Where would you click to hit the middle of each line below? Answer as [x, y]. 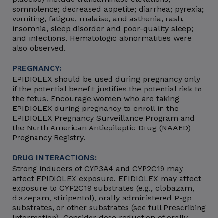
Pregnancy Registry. [49, 137]
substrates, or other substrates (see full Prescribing [109, 207]
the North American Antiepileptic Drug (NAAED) [101, 127]
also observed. [39, 48]
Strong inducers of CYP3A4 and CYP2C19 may [98, 168]
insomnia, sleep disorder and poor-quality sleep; [103, 28]
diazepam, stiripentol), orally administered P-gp [102, 198]
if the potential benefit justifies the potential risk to [107, 89]
